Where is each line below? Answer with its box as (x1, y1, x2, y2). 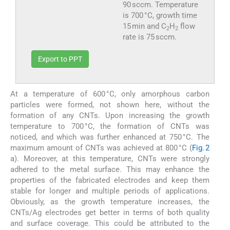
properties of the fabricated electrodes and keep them (10, 176, 209, 185)
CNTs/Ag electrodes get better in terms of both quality (10, 208, 209, 218)
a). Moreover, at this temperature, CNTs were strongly (10, 154, 209, 164)
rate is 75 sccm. (122, 32, 177, 42)
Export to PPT (38, 55, 82, 64)
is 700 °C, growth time (122, 11, 197, 21)
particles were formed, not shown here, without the (10, 100, 209, 110)
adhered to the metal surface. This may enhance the (10, 165, 209, 175)
